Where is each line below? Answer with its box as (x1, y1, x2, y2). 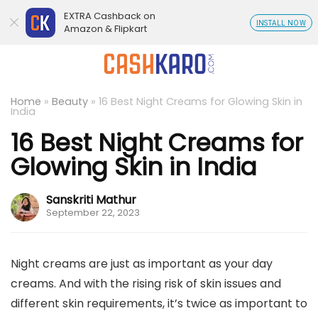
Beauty (52, 94, 88, 109)
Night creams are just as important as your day (11, 256, 273, 272)
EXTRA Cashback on (64, 9, 155, 23)
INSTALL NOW (256, 19, 306, 27)
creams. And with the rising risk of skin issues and (11, 275, 281, 292)
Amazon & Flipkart (64, 22, 147, 35)
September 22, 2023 (46, 207, 140, 219)
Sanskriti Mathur (46, 192, 136, 208)
